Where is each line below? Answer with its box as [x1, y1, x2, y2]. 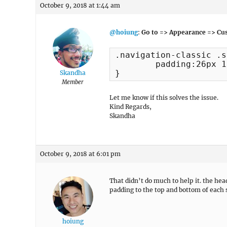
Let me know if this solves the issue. [109, 94, 218, 101]
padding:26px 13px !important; [115, 59, 156, 69]
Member [62, 79, 84, 86]
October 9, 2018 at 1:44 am [40, 2, 120, 9]
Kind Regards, [109, 103, 152, 110]
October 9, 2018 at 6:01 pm [40, 150, 121, 158]
